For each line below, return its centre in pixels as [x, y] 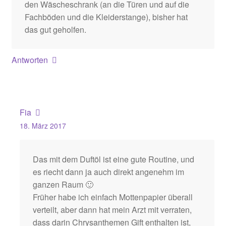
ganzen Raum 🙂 [63, 184]
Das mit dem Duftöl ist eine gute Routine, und [113, 159]
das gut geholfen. [55, 29]
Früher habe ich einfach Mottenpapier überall [112, 197]
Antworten [30, 60]
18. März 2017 [43, 126]
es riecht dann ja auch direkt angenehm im [108, 172]
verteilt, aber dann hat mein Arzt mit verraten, [112, 209]
